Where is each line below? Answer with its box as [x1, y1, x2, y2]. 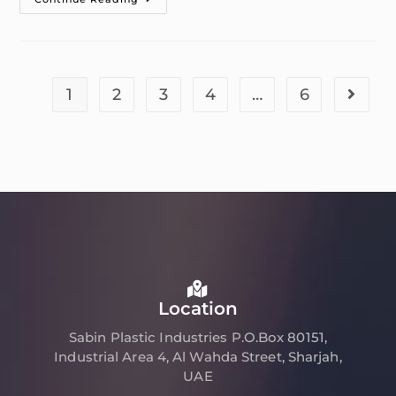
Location [157, 297, 239, 319]
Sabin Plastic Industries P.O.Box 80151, [69, 328, 327, 346]
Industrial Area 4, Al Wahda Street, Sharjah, [54, 347, 342, 365]
